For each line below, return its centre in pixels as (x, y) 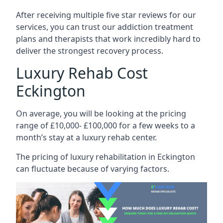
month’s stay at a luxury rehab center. (86, 137)
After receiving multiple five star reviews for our (106, 15)
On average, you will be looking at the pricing (101, 113)
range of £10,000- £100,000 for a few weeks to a (106, 125)
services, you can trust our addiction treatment (105, 27)
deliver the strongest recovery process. (90, 51)
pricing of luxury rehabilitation (89, 157)
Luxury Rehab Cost (82, 73)
